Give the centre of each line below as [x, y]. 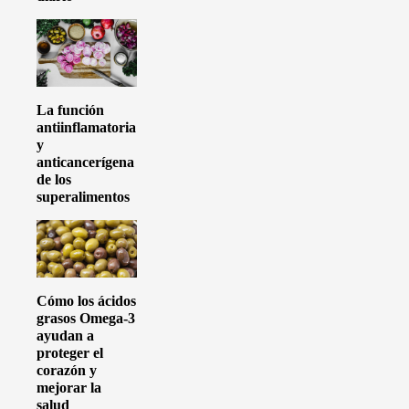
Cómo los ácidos [86, 301]
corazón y [67, 371]
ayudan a [65, 336]
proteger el [70, 353]
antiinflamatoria [86, 128]
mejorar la [69, 388]
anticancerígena [85, 163]
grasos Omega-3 [86, 319]
